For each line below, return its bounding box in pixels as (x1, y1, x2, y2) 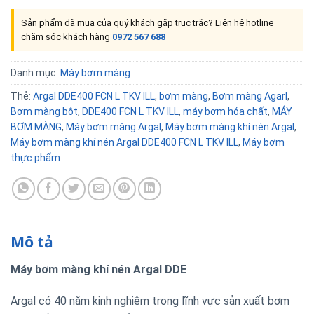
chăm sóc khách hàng (21, 31, 112, 42)
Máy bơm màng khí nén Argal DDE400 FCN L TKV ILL (11, 136, 238, 148)
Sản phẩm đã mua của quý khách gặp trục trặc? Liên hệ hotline (21, 17, 273, 28)
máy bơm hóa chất (183, 105, 268, 117)
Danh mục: (11, 67, 60, 78)
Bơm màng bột (11, 105, 78, 117)
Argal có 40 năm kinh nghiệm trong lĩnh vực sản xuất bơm (11, 294, 289, 308)
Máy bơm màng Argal (66, 121, 161, 132)
